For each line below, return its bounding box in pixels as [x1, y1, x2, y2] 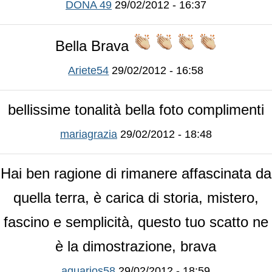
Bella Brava [55, 37, 134, 54]
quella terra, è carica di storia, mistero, [13, 189, 259, 206]
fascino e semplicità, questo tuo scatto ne [4, 213, 268, 230]
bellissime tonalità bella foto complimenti [8, 101, 264, 118]
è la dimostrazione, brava [55, 237, 217, 254]
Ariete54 [68, 64, 109, 76]
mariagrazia [60, 127, 117, 140]
